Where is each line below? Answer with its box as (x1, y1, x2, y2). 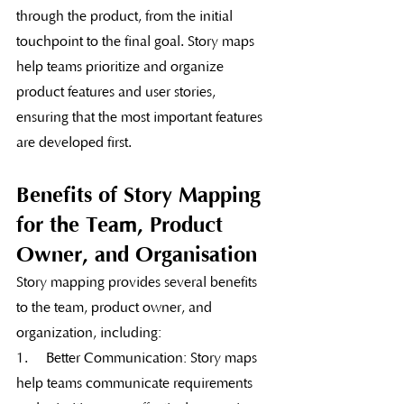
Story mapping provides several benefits (16, 273, 261, 290)
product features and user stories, (16, 83, 219, 100)
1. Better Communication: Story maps (16, 349, 261, 366)
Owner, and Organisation (16, 242, 257, 267)
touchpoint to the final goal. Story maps (16, 32, 258, 50)
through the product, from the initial (16, 7, 236, 24)
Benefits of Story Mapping (16, 182, 267, 207)
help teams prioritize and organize (16, 58, 227, 75)
